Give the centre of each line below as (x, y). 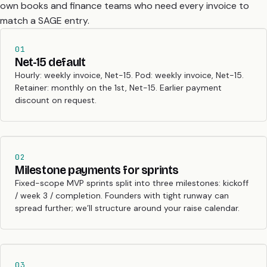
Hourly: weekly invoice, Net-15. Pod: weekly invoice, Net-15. (129, 75)
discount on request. (56, 100)
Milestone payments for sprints (97, 170)
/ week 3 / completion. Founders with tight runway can (122, 195)
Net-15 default (50, 62)
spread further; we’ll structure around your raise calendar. (127, 208)
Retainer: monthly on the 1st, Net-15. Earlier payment (118, 87)
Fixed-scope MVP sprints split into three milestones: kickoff (132, 183)
